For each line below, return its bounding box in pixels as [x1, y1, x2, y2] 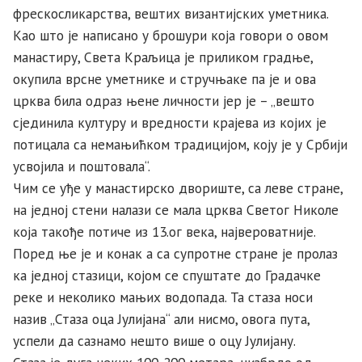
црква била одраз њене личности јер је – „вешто [13, 90, 314, 110]
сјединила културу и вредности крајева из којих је [13, 112, 326, 132]
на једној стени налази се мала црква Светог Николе [13, 200, 339, 219]
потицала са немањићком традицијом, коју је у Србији [13, 134, 347, 154]
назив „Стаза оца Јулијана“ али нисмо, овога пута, [13, 309, 309, 328]
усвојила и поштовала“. [13, 156, 158, 175]
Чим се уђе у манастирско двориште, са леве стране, [13, 178, 343, 197]
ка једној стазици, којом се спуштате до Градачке [13, 265, 321, 284]
